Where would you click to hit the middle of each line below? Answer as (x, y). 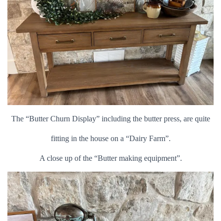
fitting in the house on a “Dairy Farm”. (110, 138)
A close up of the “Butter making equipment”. (110, 158)
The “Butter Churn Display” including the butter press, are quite (110, 119)
